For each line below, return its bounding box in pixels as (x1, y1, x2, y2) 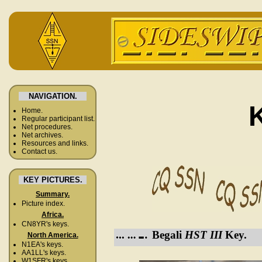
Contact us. (22, 147, 57, 156)
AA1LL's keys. (22, 249, 66, 257)
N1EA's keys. (22, 240, 63, 249)
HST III (185, 228, 222, 241)
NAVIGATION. (28, 92, 77, 101)
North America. (27, 231, 78, 239)
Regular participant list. (22, 115, 95, 123)
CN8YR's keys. (22, 220, 69, 228)
